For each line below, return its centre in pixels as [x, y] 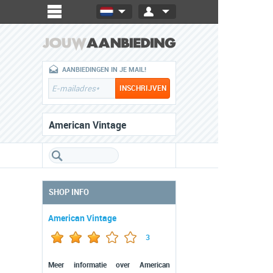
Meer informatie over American [109, 265]
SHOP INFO [69, 192]
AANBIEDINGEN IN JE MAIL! [104, 70]
